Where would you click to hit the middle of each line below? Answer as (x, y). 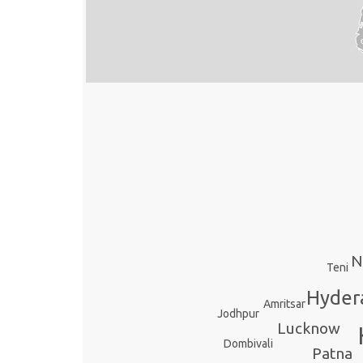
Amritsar (285, 303)
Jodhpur (239, 314)
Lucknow (309, 328)
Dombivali (249, 343)
